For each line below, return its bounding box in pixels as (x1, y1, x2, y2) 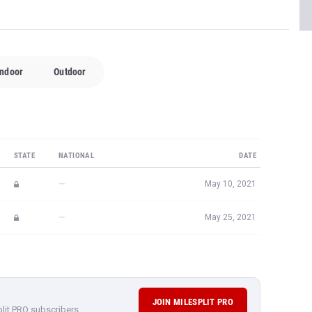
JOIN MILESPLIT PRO (152, 297, 233, 307)
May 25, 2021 (205, 212, 256, 222)
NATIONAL (58, 151, 95, 160)
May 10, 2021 (205, 179, 256, 189)
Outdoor (54, 66, 86, 77)
